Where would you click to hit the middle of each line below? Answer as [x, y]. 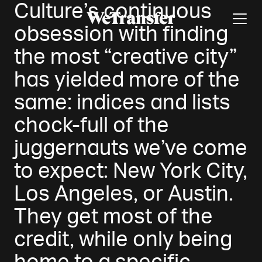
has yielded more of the [127, 80]
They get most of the [113, 216]
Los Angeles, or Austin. [123, 194]
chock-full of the [91, 125]
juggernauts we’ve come [130, 148]
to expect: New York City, [130, 171]
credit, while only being [123, 239]
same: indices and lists [122, 102]
